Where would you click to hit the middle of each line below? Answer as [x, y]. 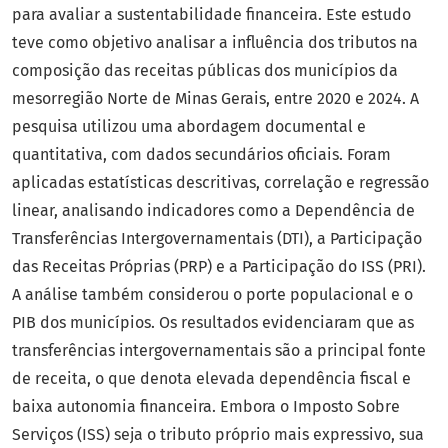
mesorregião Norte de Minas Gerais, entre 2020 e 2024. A [215, 99]
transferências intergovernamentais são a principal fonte [219, 351]
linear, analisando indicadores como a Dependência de [213, 211]
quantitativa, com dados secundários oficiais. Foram [201, 155]
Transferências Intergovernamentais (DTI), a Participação [217, 239]
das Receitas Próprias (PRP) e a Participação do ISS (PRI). [219, 267]
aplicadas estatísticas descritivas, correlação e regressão [220, 183]
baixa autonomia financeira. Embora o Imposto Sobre [206, 407]
